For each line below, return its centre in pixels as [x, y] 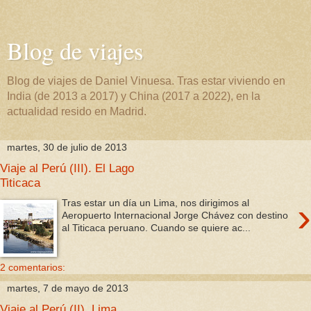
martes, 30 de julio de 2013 [67, 147]
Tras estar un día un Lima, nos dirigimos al [156, 202]
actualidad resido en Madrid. [77, 111]
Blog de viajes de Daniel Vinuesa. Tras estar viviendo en [146, 81]
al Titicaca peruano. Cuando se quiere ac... [157, 227]
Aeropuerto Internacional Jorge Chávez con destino [175, 215]
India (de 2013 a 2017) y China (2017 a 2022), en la [134, 96]
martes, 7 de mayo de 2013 [68, 288]
